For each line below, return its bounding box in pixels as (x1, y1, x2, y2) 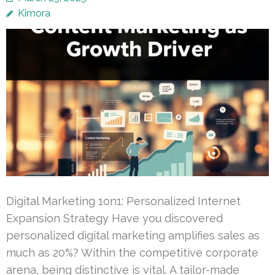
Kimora (18, 7, 50, 20)
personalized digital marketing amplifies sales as (6, 229, 260, 242)
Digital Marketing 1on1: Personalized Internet (6, 195, 241, 208)
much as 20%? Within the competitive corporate (6, 246, 258, 260)
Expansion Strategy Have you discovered (6, 212, 223, 225)
